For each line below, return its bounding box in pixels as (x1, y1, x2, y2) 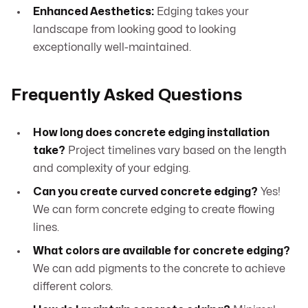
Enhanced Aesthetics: (33, 6, 154, 18)
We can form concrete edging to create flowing (33, 204, 274, 216)
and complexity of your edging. (33, 163, 190, 175)
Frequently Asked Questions (11, 87, 242, 104)
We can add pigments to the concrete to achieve (33, 263, 285, 275)
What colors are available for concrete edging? (33, 245, 290, 257)
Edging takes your (154, 6, 249, 18)
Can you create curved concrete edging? (33, 186, 258, 198)
